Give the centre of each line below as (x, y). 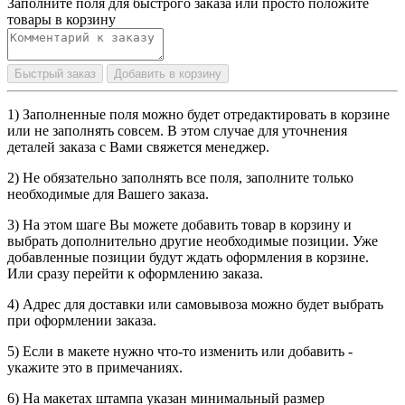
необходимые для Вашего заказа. (108, 194)
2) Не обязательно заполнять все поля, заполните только (180, 178)
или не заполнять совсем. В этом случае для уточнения (177, 131)
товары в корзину (61, 20)
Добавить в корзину (168, 74)
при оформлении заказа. (82, 321)
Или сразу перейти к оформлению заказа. (135, 274)
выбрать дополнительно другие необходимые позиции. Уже (193, 241)
